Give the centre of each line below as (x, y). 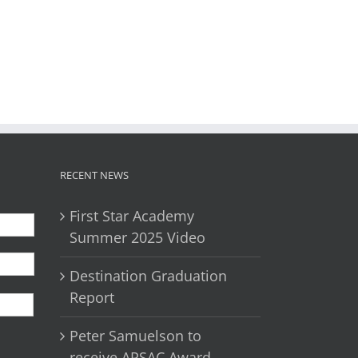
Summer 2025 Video (137, 237)
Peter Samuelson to (135, 335)
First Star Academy (132, 215)
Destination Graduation (148, 275)
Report (92, 297)
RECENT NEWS (94, 175)
